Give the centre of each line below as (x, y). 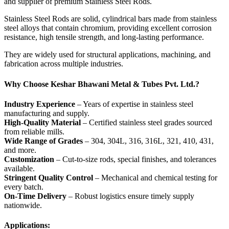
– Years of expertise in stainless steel (135, 104)
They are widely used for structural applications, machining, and (107, 55)
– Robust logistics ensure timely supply (131, 196)
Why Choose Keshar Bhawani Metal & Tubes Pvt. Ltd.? (102, 84)
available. (19, 168)
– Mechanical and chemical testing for (156, 177)
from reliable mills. (34, 131)
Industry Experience (41, 104)
